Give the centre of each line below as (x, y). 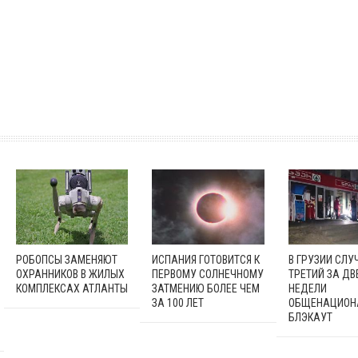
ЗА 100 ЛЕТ (178, 302)
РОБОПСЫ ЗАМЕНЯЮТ (66, 259)
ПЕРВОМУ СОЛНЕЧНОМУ (208, 274)
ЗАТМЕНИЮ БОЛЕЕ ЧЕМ (206, 288)
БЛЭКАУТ (310, 317)
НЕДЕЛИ (307, 288)
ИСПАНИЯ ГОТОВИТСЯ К (206, 259)
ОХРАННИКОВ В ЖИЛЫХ (70, 274)
